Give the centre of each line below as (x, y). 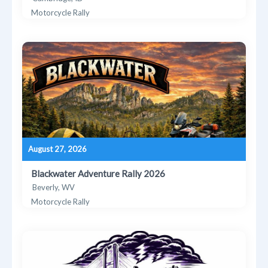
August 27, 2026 (58, 149)
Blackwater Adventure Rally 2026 (98, 173)
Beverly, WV (54, 187)
